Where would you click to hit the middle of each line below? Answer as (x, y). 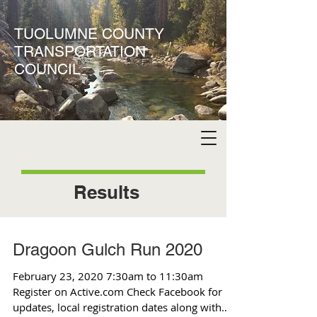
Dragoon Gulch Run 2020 (108, 249)
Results (106, 192)
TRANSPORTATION (80, 51)
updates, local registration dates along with (117, 307)
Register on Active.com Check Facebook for (117, 292)
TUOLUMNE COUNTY (89, 34)
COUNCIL (47, 69)
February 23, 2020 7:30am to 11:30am (108, 276)
